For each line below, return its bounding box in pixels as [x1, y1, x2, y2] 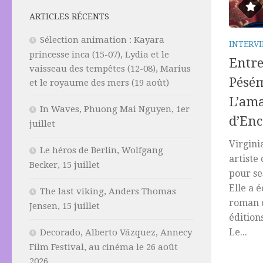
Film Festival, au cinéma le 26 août [29, 242, 178, 252]
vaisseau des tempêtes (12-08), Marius [29, 63, 191, 74]
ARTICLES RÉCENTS [29, 12, 109, 21]
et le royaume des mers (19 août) [29, 77, 169, 88]
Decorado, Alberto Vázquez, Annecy [40, 227, 192, 238]
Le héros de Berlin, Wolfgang [40, 145, 163, 156]
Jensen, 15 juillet [29, 201, 100, 211]
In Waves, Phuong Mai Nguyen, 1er [40, 104, 190, 114]
